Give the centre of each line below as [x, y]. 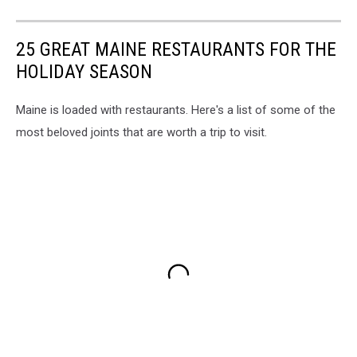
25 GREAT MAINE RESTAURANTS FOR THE [176, 49]
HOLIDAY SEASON [84, 71]
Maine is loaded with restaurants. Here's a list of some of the [176, 110]
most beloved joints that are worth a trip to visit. [141, 132]
